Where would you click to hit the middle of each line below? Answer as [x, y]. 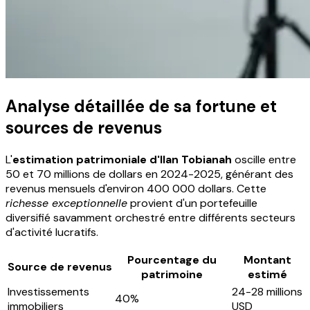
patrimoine [172, 274]
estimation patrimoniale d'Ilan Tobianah [122, 159]
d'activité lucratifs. [52, 232]
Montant [267, 259]
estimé [267, 274]
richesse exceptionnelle [66, 203]
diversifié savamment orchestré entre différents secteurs [151, 217]
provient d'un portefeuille [192, 203]
